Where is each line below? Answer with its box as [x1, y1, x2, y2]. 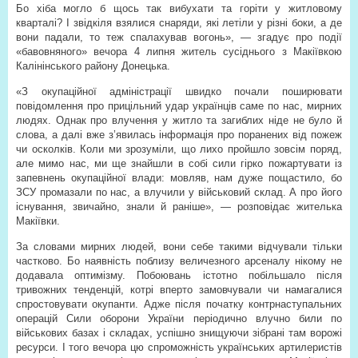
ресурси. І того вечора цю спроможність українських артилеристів [16, 341, 342, 353]
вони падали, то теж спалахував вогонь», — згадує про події [16, 31, 342, 43]
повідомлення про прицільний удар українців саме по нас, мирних [16, 100, 342, 112]
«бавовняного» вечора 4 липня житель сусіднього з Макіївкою [16, 46, 342, 58]
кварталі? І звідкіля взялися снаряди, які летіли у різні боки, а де [16, 17, 342, 29]
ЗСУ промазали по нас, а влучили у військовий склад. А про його [16, 186, 342, 198]
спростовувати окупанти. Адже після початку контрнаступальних [16, 298, 342, 310]
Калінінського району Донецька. [16, 60, 170, 72]
